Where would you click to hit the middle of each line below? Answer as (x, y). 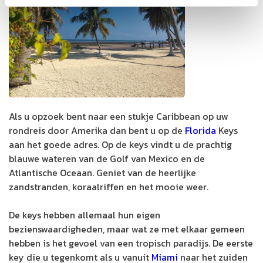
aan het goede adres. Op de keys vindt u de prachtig (120, 144)
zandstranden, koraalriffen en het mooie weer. (109, 186)
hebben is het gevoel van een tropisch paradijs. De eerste (131, 243)
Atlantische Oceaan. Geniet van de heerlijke (102, 172)
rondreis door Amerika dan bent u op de (97, 130)
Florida (200, 130)
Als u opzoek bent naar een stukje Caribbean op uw (119, 116)
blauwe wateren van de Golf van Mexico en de (107, 158)
